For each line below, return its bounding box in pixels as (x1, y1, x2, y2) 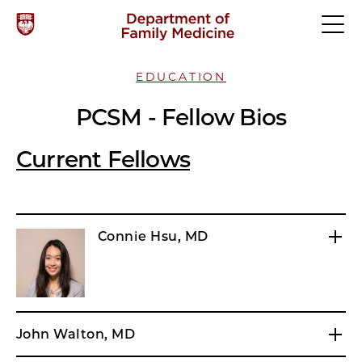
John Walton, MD (16, 326, 136, 342)
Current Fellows (16, 145, 190, 173)
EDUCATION (135, 69, 227, 84)
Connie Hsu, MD (98, 229, 208, 244)
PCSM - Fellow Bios (75, 103, 287, 131)
